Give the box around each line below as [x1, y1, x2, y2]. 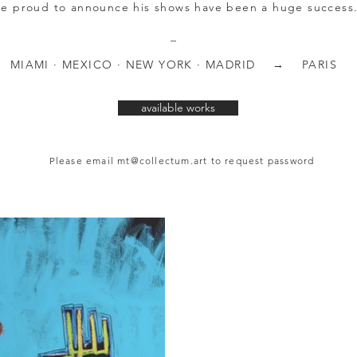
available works [141, 100, 215, 115]
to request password [207, 155, 315, 167]
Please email [49, 155, 118, 167]
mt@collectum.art [117, 155, 208, 167]
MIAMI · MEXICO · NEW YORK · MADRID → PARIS [10, 57, 338, 72]
